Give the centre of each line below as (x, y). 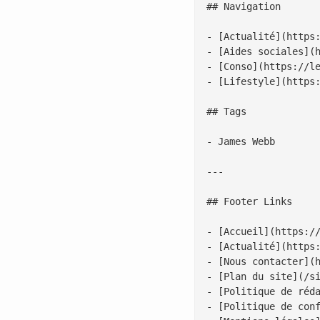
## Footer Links (249, 201)
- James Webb (241, 141)
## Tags (226, 111)
